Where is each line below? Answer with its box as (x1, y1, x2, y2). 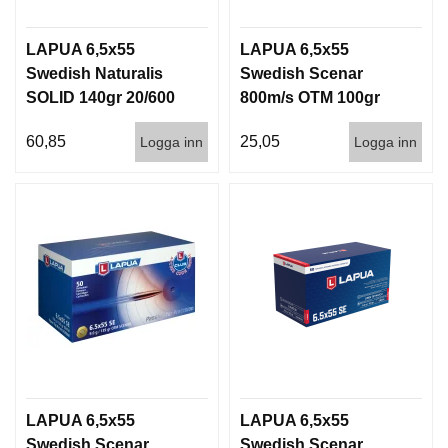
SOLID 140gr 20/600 (26, 88, 175, 106)
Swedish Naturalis (26, 64, 163, 82)
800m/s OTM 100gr (240, 88, 380, 106)
